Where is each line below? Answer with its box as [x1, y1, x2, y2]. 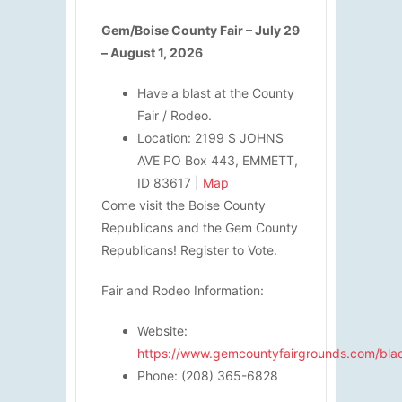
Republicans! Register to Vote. [101, 241, 277, 258]
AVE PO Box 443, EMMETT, [137, 152, 298, 168]
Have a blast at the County [137, 84, 294, 100]
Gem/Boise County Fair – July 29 [101, 22, 300, 38]
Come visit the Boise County [101, 197, 266, 213]
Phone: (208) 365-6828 [137, 367, 278, 383]
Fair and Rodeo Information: [101, 282, 264, 298]
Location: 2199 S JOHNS [137, 129, 284, 145]
